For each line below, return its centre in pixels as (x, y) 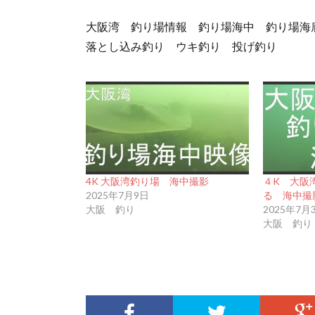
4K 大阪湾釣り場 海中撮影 (147, 181)
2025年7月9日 (117, 195)
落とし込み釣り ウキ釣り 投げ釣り (181, 46)
